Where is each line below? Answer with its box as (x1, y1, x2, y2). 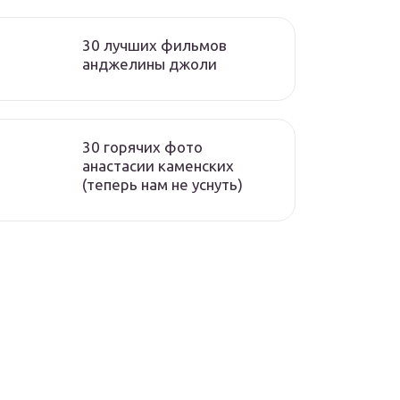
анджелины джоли (82, 55, 217, 72)
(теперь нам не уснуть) (82, 176, 243, 193)
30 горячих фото (82, 138, 203, 155)
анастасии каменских (82, 157, 234, 174)
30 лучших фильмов (82, 37, 227, 54)
